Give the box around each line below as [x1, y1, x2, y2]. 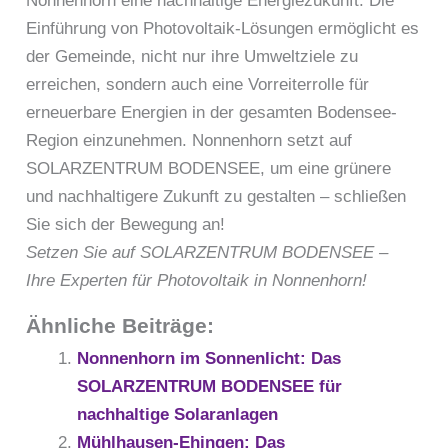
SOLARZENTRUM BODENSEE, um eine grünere [26, 158, 392, 178]
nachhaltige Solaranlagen [77, 404, 279, 424]
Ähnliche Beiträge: [26, 313, 215, 338]
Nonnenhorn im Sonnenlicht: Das [77, 348, 342, 368]
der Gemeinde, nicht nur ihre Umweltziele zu [26, 46, 359, 66]
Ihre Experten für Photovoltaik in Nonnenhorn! [26, 270, 368, 290]
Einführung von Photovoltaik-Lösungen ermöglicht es [26, 18, 420, 38]
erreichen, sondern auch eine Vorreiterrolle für [26, 74, 370, 94]
